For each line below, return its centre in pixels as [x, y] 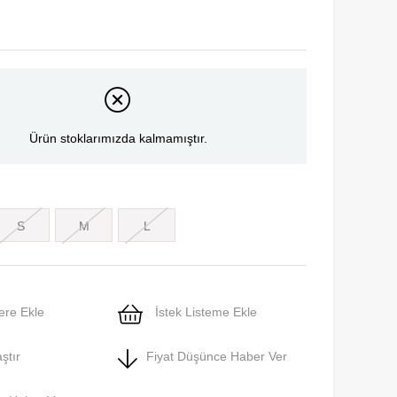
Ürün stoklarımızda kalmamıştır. [118, 139]
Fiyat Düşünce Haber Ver [217, 357]
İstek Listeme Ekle [204, 312]
